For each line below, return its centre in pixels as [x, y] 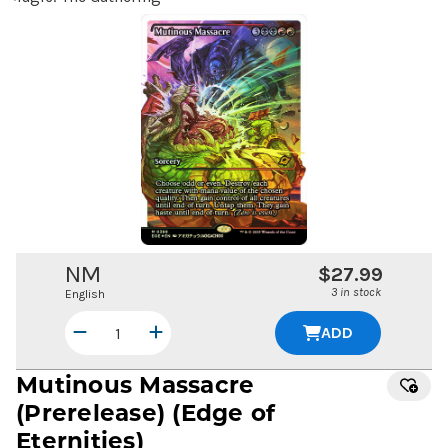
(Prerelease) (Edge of [146, 412]
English [85, 294]
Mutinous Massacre [135, 384]
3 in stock [356, 292]
